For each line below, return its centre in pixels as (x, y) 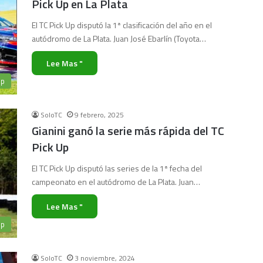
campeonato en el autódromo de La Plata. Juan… (116, 182)
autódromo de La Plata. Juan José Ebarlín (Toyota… (119, 38)
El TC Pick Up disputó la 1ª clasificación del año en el (122, 25)
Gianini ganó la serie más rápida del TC (128, 131)
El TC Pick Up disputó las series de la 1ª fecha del (117, 168)
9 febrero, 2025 (99, 115)
